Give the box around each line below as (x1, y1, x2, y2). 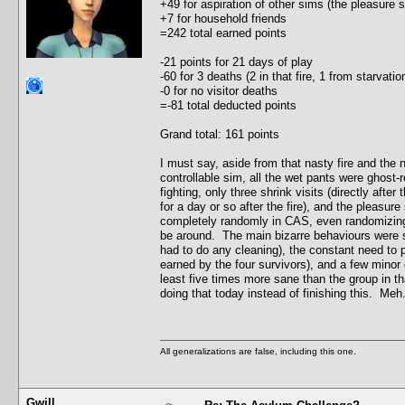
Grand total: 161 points (160, 127, 279, 141)
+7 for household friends (160, 11, 287, 25)
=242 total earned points (160, 25, 287, 40)
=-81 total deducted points (160, 98, 297, 112)
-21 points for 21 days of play (160, 54, 313, 69)
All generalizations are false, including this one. (160, 345, 356, 356)
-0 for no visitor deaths (160, 83, 278, 98)
